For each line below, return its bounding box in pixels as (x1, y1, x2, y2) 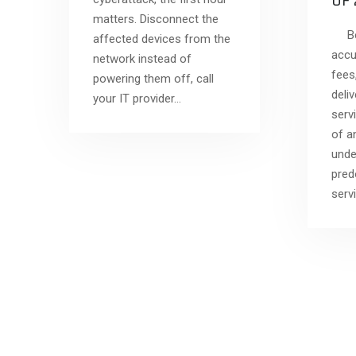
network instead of (93, 51, 192, 66)
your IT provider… (93, 91, 181, 106)
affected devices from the (93, 31, 230, 46)
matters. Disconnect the (93, 11, 219, 26)
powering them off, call (93, 71, 214, 86)
